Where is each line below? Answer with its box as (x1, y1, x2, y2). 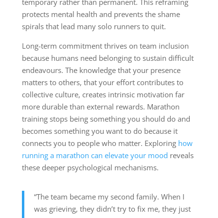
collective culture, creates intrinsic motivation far (21, 90, 184, 100)
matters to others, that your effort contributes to (21, 77, 183, 88)
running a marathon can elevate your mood (21, 150, 168, 161)
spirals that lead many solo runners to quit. (21, 21, 166, 32)
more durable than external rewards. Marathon (21, 102, 180, 112)
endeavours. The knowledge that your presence (21, 65, 181, 75)
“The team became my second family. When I (34, 192, 184, 202)
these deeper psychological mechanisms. (21, 163, 159, 173)
